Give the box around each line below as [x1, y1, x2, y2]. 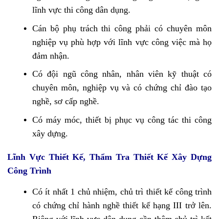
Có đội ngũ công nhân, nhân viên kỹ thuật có [32, 69, 212, 79]
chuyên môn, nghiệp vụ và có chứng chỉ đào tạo [32, 83, 212, 93]
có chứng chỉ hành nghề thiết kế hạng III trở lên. [32, 200, 212, 210]
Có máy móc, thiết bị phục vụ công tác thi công [32, 114, 212, 125]
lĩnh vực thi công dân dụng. [32, 5, 131, 15]
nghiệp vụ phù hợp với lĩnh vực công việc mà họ [32, 37, 212, 47]
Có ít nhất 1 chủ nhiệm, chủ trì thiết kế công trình [32, 186, 212, 197]
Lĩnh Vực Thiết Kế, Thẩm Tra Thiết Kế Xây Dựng [7, 152, 212, 162]
